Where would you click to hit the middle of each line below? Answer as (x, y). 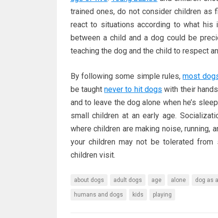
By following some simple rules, (127, 76)
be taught (87, 89)
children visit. (93, 155)
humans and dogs (98, 195)
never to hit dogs (133, 89)
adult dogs (127, 180)
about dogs (89, 180)
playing (162, 195)
